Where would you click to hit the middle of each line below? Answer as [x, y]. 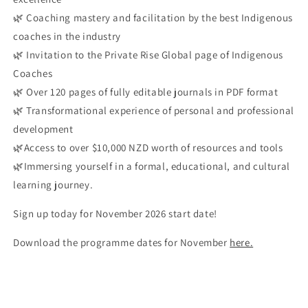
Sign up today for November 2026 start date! [115, 213]
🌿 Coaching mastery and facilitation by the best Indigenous [153, 18]
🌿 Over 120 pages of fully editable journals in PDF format [146, 92]
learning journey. [53, 185]
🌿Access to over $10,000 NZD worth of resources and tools [148, 147]
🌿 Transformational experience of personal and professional [154, 110]
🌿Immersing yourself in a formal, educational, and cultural [152, 166]
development [43, 129]
